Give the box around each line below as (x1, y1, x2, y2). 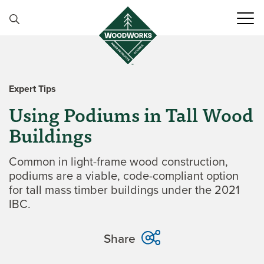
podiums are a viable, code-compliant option (9, 167, 239, 184)
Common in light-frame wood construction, (9, 153, 228, 170)
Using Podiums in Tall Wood (9, 98, 253, 129)
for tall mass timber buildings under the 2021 (9, 181, 240, 198)
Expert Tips (9, 82, 56, 95)
